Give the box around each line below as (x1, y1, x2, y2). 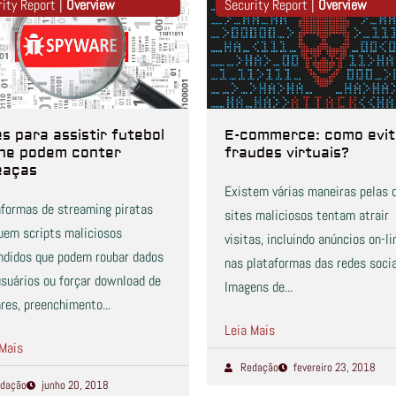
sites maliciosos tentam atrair (225, 206, 389, 225)
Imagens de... (225, 278, 293, 297)
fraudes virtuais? (225, 144, 349, 163)
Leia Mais (225, 321, 275, 340)
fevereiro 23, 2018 (293, 360, 376, 376)
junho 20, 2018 (42, 377, 109, 393)
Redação (240, 360, 278, 376)
